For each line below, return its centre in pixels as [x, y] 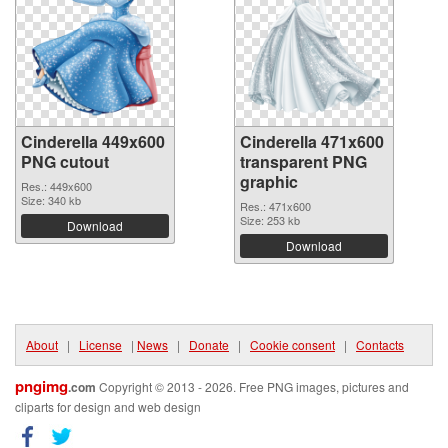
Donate [209, 345]
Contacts [380, 345]
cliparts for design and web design [108, 407]
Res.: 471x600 [275, 206]
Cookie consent [292, 345]
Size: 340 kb [51, 200]
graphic [269, 182]
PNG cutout [65, 162]
